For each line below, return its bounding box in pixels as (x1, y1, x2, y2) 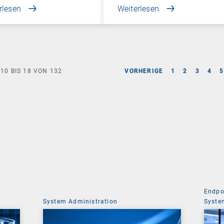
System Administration (42, 197, 118, 205)
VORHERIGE (124, 67, 163, 74)
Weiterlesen (117, 3, 159, 13)
